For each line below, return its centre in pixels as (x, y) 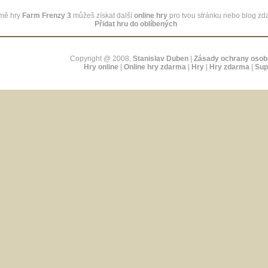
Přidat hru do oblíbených (135, 24)
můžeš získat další (103, 16)
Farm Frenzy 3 (47, 16)
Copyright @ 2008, (101, 59)
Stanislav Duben (161, 59)
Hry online (101, 67)
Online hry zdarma (155, 67)
